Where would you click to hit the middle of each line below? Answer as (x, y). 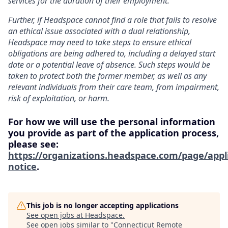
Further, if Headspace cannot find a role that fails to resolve (112, 20)
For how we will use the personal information (112, 121)
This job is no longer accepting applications (103, 205)
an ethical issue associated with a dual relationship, (99, 31)
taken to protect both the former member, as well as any (107, 76)
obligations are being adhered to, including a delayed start (112, 53)
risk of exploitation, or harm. (59, 98)
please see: (33, 144)
